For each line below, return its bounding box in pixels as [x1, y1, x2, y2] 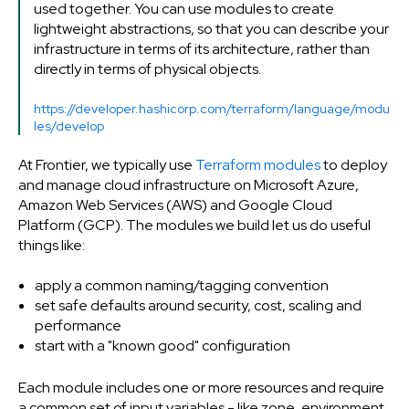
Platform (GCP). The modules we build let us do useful [18, 215, 371, 235]
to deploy [320, 154, 387, 174]
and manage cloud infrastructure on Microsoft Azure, [18, 174, 359, 194]
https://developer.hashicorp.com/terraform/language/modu [34, 100, 390, 117]
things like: [18, 235, 85, 255]
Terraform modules [195, 154, 320, 174]
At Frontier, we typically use [18, 154, 195, 174]
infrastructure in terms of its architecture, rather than [34, 39, 370, 59]
